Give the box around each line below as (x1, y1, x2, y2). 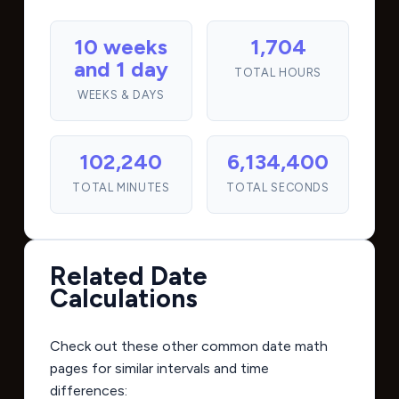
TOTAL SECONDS (226, 181, 330, 195)
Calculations (49, 283, 198, 314)
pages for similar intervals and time (49, 360, 269, 378)
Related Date (49, 261, 208, 292)
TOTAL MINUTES (72, 181, 170, 195)
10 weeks (74, 34, 168, 61)
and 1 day (73, 56, 168, 83)
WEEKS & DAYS (77, 88, 165, 102)
